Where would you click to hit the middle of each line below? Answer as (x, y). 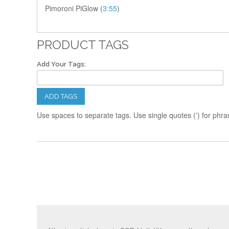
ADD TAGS (61, 97)
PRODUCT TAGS (83, 45)
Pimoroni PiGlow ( (74, 8)
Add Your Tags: (61, 64)
